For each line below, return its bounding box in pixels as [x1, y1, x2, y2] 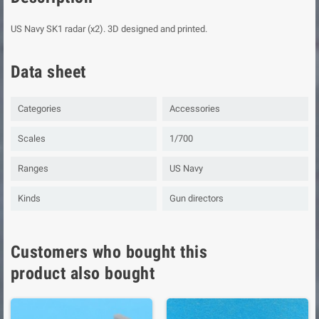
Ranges [18, 162, 48, 174]
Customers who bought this [11, 241, 207, 262]
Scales [18, 132, 46, 144]
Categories [18, 103, 61, 114]
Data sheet [11, 61, 86, 82]
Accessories [169, 103, 220, 114]
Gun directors [169, 192, 224, 204]
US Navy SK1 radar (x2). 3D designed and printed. [11, 23, 207, 34]
